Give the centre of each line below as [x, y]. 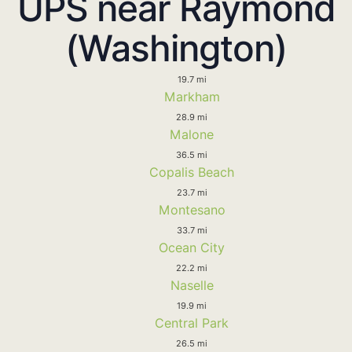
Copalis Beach [192, 172]
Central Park [192, 323]
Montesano [192, 209]
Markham [192, 96]
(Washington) [176, 48]
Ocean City [192, 247]
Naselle [192, 285]
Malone [192, 134]
